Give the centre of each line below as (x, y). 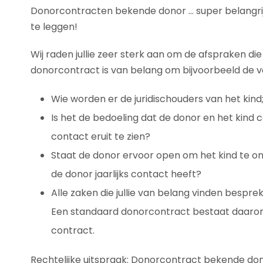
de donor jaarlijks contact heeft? (126, 174)
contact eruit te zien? (101, 136)
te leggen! (54, 26)
